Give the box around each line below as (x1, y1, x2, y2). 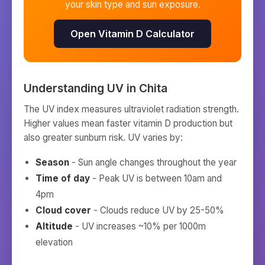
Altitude (35, 221, 73, 232)
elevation (35, 237, 73, 248)
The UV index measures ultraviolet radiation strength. (24, 104, 239, 115)
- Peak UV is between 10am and (90, 173, 222, 184)
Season (35, 157, 69, 168)
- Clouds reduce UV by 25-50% (91, 205, 224, 216)
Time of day (35, 173, 90, 184)
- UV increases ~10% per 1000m (73, 221, 206, 232)
